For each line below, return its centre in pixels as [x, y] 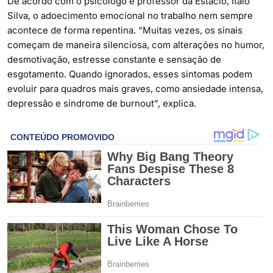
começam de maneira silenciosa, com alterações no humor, [136, 44]
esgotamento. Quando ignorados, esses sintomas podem [130, 74]
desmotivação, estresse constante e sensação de [114, 59]
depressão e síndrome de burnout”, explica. [102, 103]
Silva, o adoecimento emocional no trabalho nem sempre [130, 15]
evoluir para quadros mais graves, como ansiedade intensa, [135, 88]
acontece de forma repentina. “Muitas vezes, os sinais [125, 30]
